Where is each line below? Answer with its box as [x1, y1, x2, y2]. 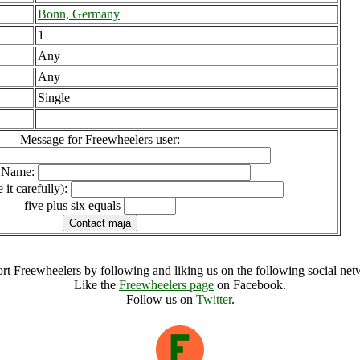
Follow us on [125, 292, 196, 306]
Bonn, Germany [38, 7, 120, 21]
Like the [74, 278, 119, 292]
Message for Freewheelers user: [19, 133, 180, 146]
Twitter [195, 292, 231, 306]
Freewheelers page [119, 278, 214, 292]
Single [38, 91, 70, 104]
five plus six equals [23, 198, 124, 212]
